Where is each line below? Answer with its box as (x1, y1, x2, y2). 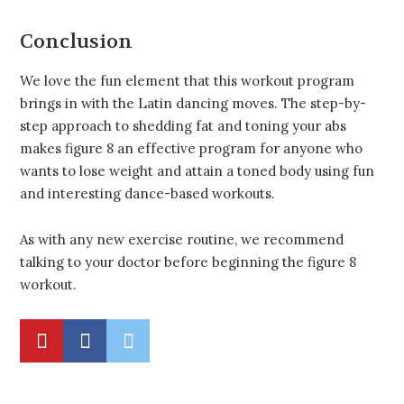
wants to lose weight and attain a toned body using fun (20, 162, 374, 180)
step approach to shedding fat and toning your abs (20, 117, 346, 135)
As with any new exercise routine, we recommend (20, 230, 344, 248)
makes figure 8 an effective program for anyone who (20, 140, 363, 158)
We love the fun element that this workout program (20, 72, 354, 90)
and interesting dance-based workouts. (20, 185, 275, 203)
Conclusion (20, 29, 133, 55)
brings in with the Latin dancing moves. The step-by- (20, 95, 366, 113)
